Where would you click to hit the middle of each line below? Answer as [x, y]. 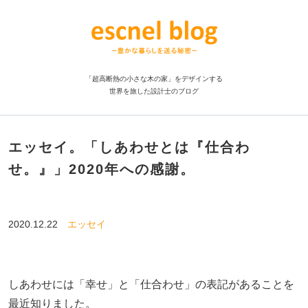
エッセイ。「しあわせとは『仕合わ [129, 147]
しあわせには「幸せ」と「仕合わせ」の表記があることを [151, 284]
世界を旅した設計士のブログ [154, 91]
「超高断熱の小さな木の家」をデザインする [154, 79]
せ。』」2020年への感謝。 [101, 169]
